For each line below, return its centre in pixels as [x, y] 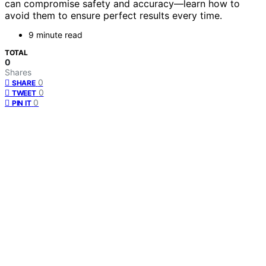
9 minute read [56, 35]
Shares [18, 72]
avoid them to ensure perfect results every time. [113, 16]
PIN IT [22, 103]
